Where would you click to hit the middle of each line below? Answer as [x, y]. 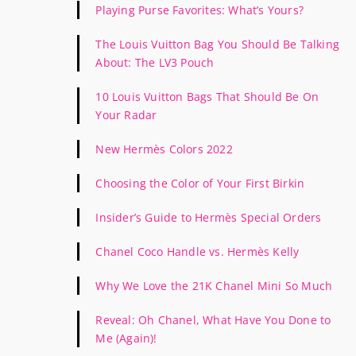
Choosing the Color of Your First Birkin [200, 183]
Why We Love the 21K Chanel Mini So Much [214, 285]
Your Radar [126, 114]
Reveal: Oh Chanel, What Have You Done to [213, 319]
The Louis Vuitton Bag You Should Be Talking [217, 44]
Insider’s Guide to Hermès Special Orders [209, 217]
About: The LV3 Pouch [155, 62]
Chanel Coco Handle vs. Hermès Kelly [197, 251]
